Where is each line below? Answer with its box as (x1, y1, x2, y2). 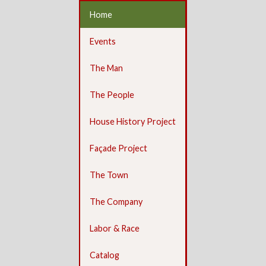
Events (90, 36, 116, 46)
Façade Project (90, 143, 147, 153)
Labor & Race (90, 223, 140, 233)
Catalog (90, 250, 119, 260)
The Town (90, 170, 128, 180)
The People (90, 90, 134, 100)
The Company (90, 197, 142, 207)
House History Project (90, 116, 176, 126)
